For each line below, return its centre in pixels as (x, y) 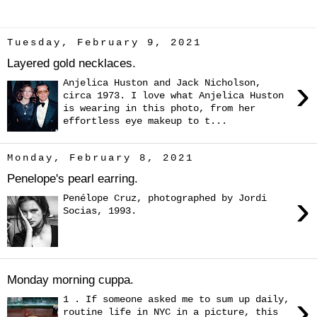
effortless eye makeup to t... (145, 121)
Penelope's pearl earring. (73, 178)
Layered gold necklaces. (71, 63)
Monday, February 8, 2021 (100, 158)
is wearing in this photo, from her (160, 109)
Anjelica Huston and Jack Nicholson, (162, 83)
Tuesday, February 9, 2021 (104, 42)
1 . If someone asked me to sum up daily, (177, 300)
